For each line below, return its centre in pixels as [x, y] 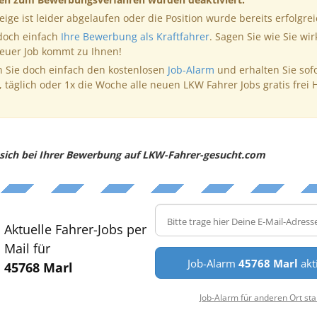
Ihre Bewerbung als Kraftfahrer [135, 36]
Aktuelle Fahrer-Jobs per [75, 229]
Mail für [27, 248]
